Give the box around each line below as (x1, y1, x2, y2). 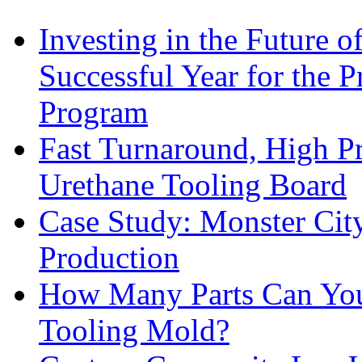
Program (39, 95, 148, 130)
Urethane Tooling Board (39, 167, 347, 203)
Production (39, 240, 179, 276)
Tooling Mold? (39, 313, 229, 348)
